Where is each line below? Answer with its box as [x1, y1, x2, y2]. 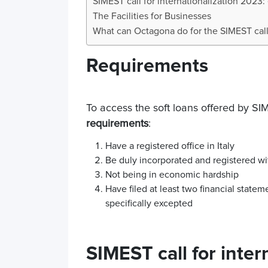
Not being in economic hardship [105, 170, 239, 179]
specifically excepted [105, 199, 193, 208]
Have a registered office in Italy [105, 141, 234, 151]
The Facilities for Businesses [93, 11, 211, 21]
